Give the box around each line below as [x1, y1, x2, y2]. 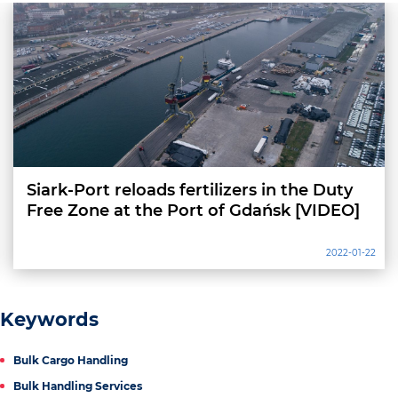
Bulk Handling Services [13, 378, 142, 393]
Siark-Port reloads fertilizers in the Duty [27, 179, 353, 200]
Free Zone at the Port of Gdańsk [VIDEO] [27, 200, 360, 220]
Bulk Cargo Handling [13, 353, 128, 367]
